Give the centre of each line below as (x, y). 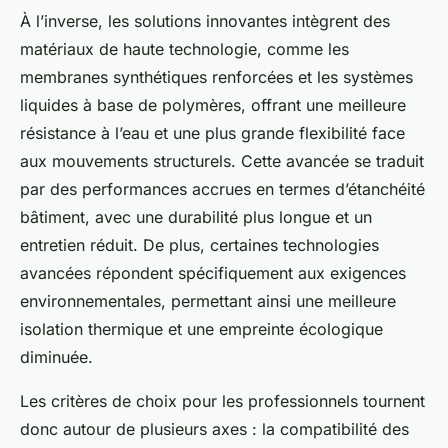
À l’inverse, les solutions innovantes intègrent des (205, 21)
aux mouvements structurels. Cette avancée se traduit (222, 161)
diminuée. (56, 357)
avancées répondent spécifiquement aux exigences (213, 273)
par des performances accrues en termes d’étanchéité (222, 189)
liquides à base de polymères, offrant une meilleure (213, 105)
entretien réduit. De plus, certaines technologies (199, 245)
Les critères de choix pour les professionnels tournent (222, 401)
